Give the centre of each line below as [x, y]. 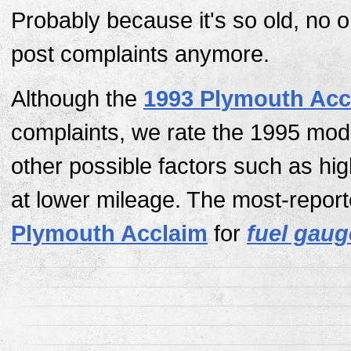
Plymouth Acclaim [109, 234]
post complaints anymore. [140, 54]
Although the [77, 99]
